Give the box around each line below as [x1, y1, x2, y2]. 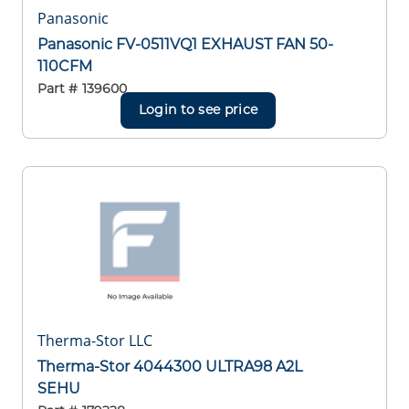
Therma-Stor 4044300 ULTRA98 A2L [37, 357, 302, 375]
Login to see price [138, 101, 258, 119]
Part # [37, 80, 78, 98]
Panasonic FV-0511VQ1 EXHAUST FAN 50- [37, 35, 333, 53]
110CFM [37, 57, 92, 75]
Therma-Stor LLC [37, 330, 152, 351]
